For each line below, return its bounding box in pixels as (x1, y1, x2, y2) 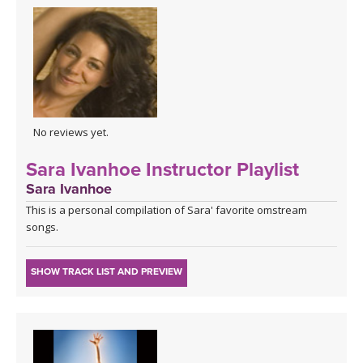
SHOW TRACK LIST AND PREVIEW (31, 266, 182, 278)
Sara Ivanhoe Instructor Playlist (26, 158, 299, 182)
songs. (26, 220, 58, 235)
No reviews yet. (33, 125, 109, 140)
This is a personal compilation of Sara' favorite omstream (26, 203, 307, 218)
